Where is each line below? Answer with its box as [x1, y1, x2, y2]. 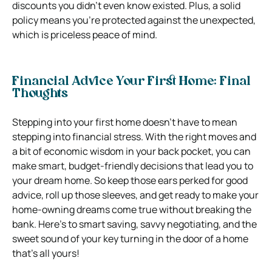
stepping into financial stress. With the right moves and [12, 129, 256, 143]
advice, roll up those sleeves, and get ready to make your [12, 188, 259, 202]
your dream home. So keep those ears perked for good [12, 173, 248, 187]
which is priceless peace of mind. [12, 27, 157, 41]
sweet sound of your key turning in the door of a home [12, 231, 248, 245]
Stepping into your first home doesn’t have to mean [12, 115, 237, 129]
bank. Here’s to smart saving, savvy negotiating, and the [12, 217, 257, 231]
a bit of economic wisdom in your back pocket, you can [12, 144, 251, 158]
